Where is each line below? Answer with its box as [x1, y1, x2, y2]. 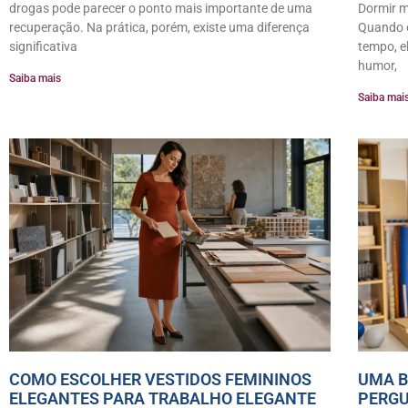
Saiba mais [9, 72, 61, 86]
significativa [9, 39, 77, 55]
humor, [358, 58, 398, 74]
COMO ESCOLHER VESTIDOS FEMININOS [9, 369, 311, 389]
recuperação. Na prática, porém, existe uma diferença [9, 20, 310, 36]
